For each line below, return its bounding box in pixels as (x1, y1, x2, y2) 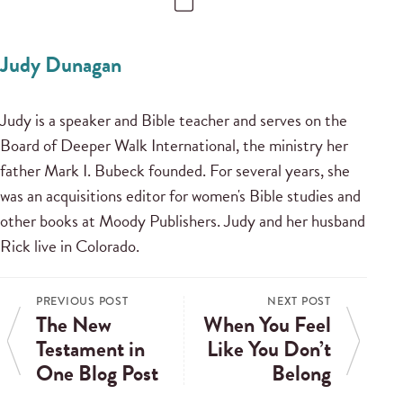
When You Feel (203, 309, 331, 342)
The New (36, 309, 112, 342)
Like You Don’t (207, 333, 331, 366)
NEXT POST (267, 293, 331, 310)
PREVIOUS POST (36, 293, 129, 310)
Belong (272, 357, 331, 390)
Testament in (36, 333, 145, 366)
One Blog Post (36, 357, 158, 390)
